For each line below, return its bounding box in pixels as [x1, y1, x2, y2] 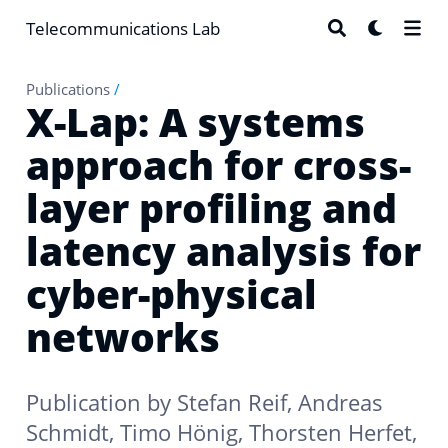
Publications [26, 78, 110, 99]
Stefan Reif [177, 387, 287, 417]
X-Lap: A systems [26, 94, 365, 148]
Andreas [298, 387, 383, 417]
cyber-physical [26, 266, 317, 320]
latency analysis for [26, 223, 421, 277]
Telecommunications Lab [26, 16, 220, 40]
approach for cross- [26, 137, 411, 191]
